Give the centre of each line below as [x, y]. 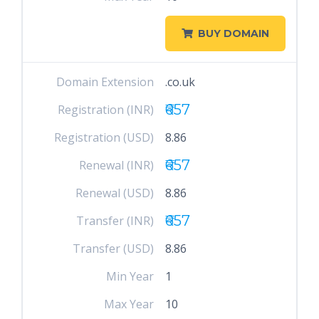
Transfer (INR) [115, 221]
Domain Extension [105, 82]
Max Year [129, 304]
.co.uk [180, 82]
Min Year [130, 276]
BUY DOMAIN [233, 33]
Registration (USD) [104, 137]
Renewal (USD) [115, 193]
